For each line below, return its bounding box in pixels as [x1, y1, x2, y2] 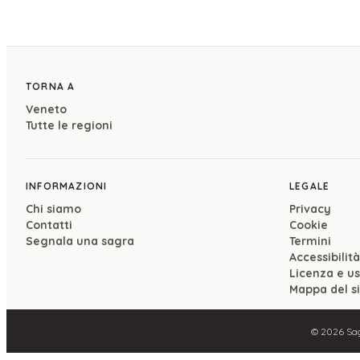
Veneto [26, 102, 67, 117]
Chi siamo [26, 202, 81, 217]
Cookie [289, 218, 328, 233]
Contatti [26, 218, 72, 233]
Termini [289, 234, 331, 249]
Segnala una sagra [26, 234, 134, 249]
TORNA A [26, 80, 76, 93]
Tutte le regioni [26, 118, 112, 133]
